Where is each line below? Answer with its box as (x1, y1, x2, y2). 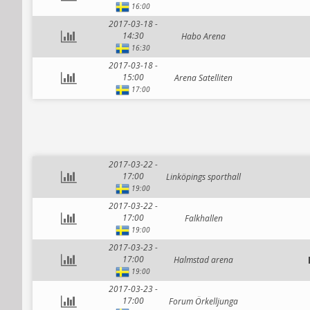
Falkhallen (184, 212, 223, 224)
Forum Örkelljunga (169, 295, 238, 307)
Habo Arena (181, 30, 226, 42)
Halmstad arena (174, 254, 233, 266)
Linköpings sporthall (166, 171, 241, 183)
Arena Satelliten (174, 72, 232, 84)
